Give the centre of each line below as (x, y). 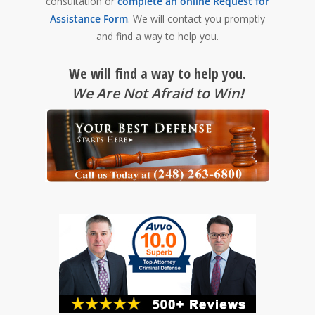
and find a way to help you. (157, 36)
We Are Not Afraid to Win (155, 93)
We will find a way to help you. (157, 73)
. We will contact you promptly (197, 19)
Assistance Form (89, 19)
